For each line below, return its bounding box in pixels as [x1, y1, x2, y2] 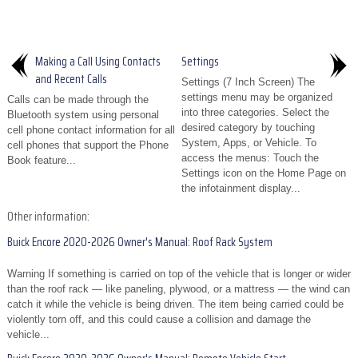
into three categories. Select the [181, 106, 329, 119]
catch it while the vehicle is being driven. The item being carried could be [7, 298, 344, 311]
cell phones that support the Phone [7, 139, 169, 152]
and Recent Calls [35, 70, 107, 89]
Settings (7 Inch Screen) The [181, 76, 315, 89]
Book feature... [7, 154, 76, 167]
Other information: [7, 207, 89, 227]
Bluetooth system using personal [7, 109, 159, 121]
